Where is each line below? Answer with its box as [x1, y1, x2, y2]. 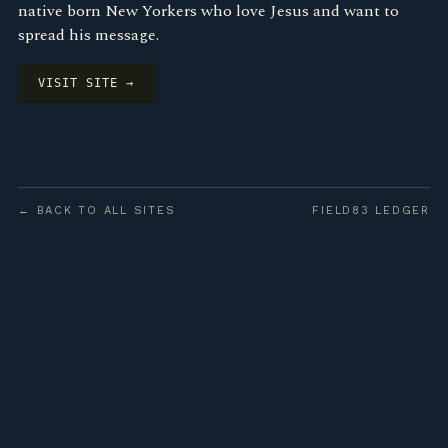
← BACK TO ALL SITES [18, 204, 176, 217]
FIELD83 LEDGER [312, 204, 430, 217]
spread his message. [18, 23, 159, 47]
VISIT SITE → [38, 76, 134, 90]
